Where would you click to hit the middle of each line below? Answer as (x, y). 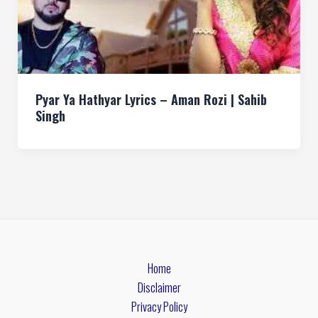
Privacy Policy (159, 307)
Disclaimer (159, 287)
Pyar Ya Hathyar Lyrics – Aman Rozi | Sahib (151, 99)
